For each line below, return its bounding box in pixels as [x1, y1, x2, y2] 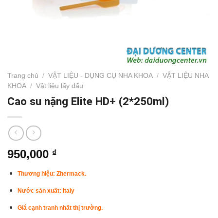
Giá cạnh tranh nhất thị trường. [17, 204, 103, 211]
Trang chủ [7, 72, 38, 79]
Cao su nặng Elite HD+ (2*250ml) [7, 94, 169, 108]
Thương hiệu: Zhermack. [17, 170, 86, 178]
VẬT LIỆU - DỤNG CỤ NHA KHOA [48, 72, 153, 79]
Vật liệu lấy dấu [36, 82, 84, 90]
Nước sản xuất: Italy [17, 187, 76, 195]
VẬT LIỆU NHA [163, 72, 209, 79]
